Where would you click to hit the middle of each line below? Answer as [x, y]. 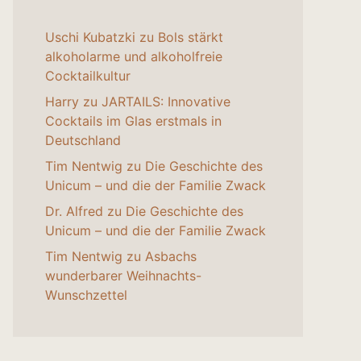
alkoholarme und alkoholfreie [134, 57]
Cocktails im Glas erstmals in [133, 121]
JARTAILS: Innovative [166, 102]
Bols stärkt [191, 37]
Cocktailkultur [88, 76]
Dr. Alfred [74, 212]
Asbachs [171, 257]
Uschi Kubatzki [90, 37]
